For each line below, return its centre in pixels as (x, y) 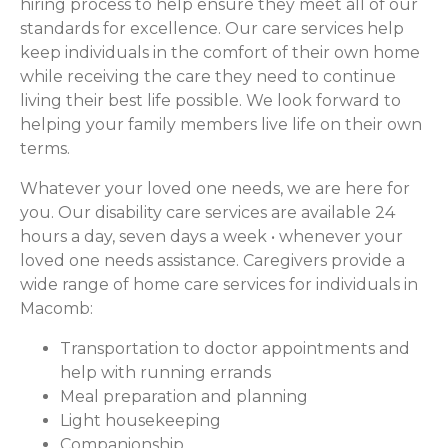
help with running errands (165, 373)
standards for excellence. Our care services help (212, 29)
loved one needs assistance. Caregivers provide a (212, 261)
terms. (45, 149)
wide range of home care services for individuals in (219, 285)
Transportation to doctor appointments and (235, 349)
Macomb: (56, 309)
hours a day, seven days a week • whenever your (211, 237)
